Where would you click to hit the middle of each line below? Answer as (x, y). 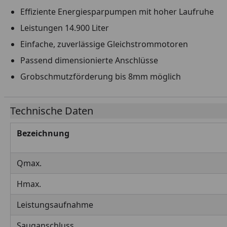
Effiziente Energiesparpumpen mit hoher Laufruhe (117, 12)
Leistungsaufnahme (55, 205)
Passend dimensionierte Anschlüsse (89, 60)
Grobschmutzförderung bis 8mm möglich (101, 77)
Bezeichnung (43, 133)
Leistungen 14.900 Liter (65, 28)
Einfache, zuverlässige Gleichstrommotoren (105, 44)
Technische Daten (52, 111)
